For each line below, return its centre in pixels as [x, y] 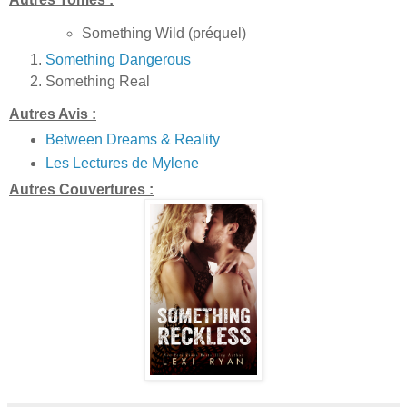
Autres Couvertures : [81, 190]
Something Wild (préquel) [164, 33]
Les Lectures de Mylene [122, 164]
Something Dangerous [118, 59]
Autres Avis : [53, 114]
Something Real [98, 81]
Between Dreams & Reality [132, 140]
